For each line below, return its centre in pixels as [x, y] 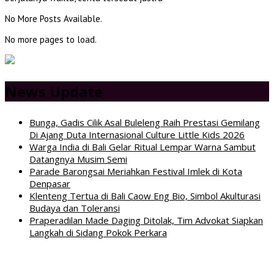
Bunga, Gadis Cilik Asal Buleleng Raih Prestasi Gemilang [145, 122]
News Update [54, 91]
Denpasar [50, 183]
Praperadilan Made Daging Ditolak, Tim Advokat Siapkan [146, 220]
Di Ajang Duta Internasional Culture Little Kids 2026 [137, 134]
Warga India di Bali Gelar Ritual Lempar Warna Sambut [143, 146]
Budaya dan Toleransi [75, 208]
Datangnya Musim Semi [78, 159]
